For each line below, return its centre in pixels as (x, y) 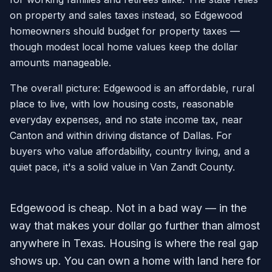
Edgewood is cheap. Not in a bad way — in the (128, 208)
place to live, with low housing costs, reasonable (122, 104)
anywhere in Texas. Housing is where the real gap (134, 243)
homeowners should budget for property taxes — (125, 31)
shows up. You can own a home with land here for (135, 261)
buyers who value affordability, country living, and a (130, 151)
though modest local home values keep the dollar (124, 47)
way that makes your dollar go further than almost (135, 226)
